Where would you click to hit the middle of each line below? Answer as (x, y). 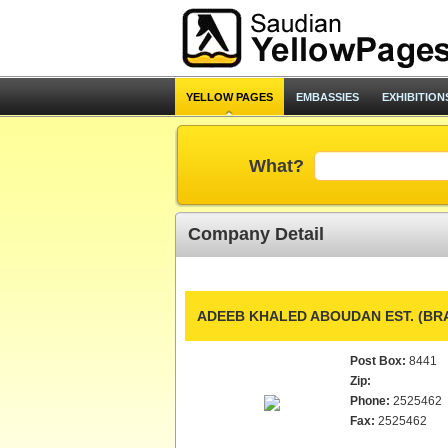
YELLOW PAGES (229, 97)
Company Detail (255, 234)
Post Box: (377, 361)
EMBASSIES (327, 97)
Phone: (369, 401)
